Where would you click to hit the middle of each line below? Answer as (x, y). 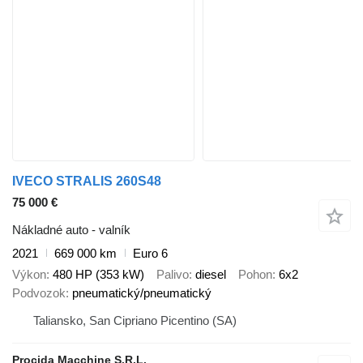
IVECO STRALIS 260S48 (87, 181)
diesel (211, 275)
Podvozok (39, 293)
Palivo (173, 275)
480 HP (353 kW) (98, 275)
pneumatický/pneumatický (142, 293)
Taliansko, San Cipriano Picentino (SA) (135, 321)
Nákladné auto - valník (71, 229)
